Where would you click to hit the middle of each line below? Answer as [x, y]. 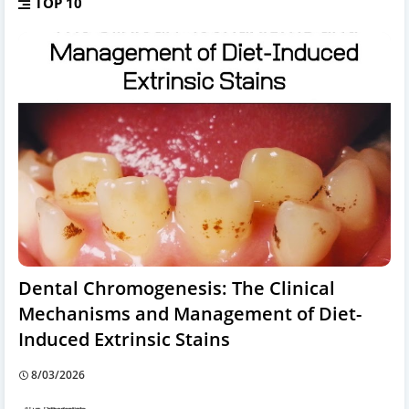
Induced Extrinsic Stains [124, 339]
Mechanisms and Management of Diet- [190, 313]
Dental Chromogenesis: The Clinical [177, 288]
